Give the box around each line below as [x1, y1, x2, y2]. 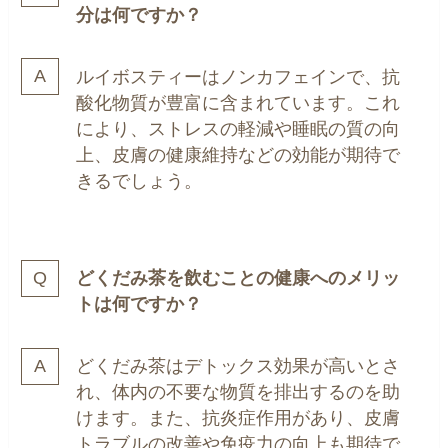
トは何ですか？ [76, 294, 203, 315]
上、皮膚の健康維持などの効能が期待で [76, 144, 401, 165]
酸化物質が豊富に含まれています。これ [76, 92, 401, 113]
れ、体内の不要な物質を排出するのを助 [76, 382, 401, 403]
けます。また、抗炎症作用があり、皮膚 [76, 408, 401, 429]
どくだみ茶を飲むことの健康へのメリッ [76, 268, 401, 289]
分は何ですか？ [76, 4, 203, 25]
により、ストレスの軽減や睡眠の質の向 [76, 118, 401, 139]
